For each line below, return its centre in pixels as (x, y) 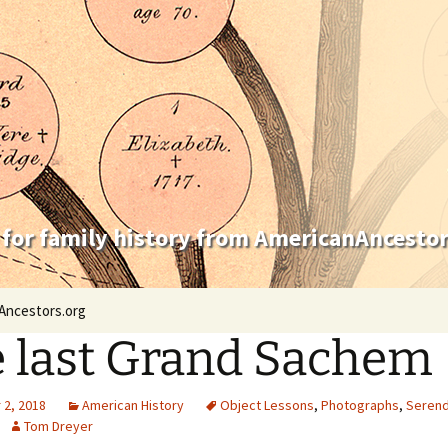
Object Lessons (267, 405)
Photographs (360, 405)
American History (133, 405)
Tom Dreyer (58, 426)
